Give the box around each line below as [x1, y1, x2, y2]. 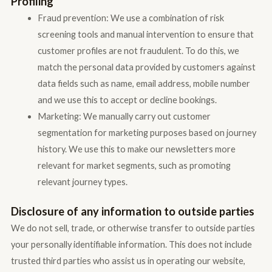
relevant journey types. [37, 177, 127, 188]
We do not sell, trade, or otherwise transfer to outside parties [10, 223, 255, 234]
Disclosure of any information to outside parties [10, 205, 254, 219]
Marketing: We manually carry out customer [37, 111, 211, 122]
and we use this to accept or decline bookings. [37, 95, 217, 106]
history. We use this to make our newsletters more [37, 144, 236, 155]
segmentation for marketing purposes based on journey [37, 127, 256, 138]
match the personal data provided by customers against [37, 62, 256, 73]
